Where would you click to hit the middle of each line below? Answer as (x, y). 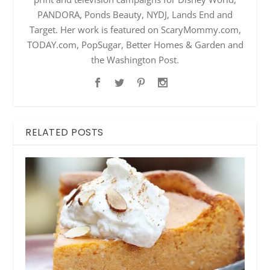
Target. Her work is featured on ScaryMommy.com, (135, 29)
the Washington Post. (135, 59)
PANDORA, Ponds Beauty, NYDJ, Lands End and (135, 14)
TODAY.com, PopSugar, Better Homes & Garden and (135, 44)
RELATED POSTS (64, 132)
